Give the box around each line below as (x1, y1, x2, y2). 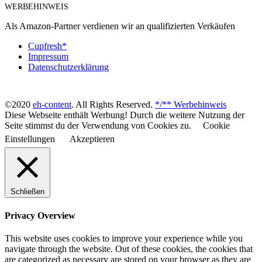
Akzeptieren (70, 134, 115, 144)
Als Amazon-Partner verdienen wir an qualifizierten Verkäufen (5, 21, 235, 32)
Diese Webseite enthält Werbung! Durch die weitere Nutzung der (5, 110, 244, 120)
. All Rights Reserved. (71, 99, 155, 110)
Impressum (28, 51, 68, 62)
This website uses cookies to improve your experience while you (5, 233, 243, 243)
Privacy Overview (5, 210, 75, 220)
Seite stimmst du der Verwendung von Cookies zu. (5, 120, 191, 131)
